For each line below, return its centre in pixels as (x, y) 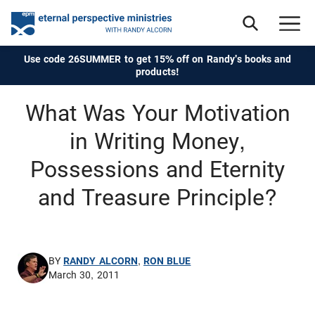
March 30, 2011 (84, 275)
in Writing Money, (157, 141)
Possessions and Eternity (157, 169)
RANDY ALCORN (101, 261)
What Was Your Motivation (157, 113)
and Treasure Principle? (157, 198)
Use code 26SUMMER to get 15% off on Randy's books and (157, 59)
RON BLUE (167, 261)
